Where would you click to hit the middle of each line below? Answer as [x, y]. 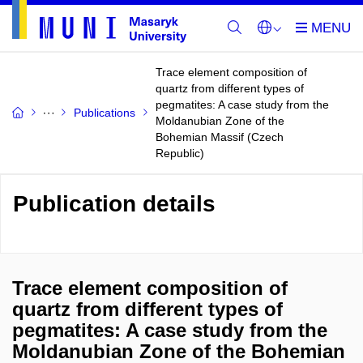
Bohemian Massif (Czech [220, 137]
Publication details [114, 204]
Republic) [180, 153]
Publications [105, 113]
